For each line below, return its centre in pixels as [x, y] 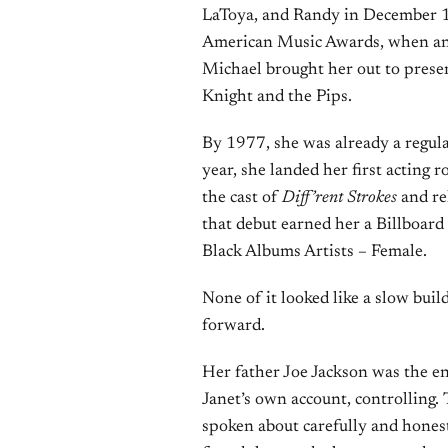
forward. [233, 326]
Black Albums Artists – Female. [314, 252]
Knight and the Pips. [277, 97]
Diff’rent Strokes [339, 198]
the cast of [242, 198]
